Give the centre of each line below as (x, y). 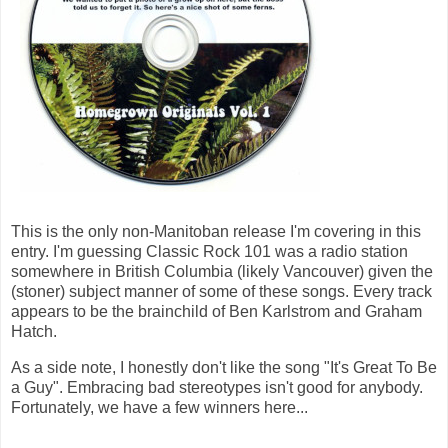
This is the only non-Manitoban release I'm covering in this (216, 231)
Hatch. (34, 331)
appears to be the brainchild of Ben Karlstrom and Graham (216, 311)
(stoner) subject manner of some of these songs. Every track (221, 291)
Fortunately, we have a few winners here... (159, 407)
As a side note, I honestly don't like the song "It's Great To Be (224, 367)
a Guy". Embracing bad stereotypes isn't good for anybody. (217, 387)
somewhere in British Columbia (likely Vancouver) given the (222, 271)
